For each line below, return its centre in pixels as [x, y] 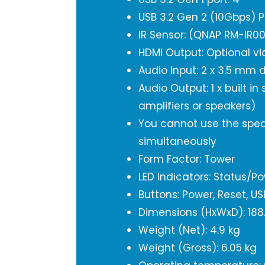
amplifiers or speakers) [197, 106]
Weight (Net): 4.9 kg [189, 230]
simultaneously [177, 141]
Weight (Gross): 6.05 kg [198, 248]
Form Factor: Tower [187, 159]
